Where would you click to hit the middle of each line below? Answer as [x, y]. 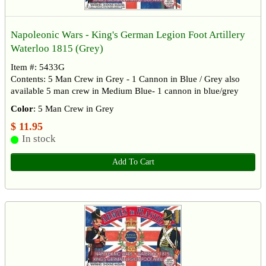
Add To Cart [133, 162]
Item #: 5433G [38, 67]
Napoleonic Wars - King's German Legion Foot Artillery [128, 35]
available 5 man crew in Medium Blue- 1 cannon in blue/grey [125, 91]
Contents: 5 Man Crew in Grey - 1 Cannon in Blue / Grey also [125, 79]
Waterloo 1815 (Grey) [57, 49]
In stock [39, 139]
